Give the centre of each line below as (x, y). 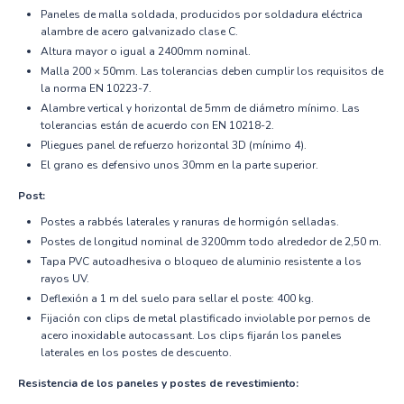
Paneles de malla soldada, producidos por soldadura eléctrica (202, 14)
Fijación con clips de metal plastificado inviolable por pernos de (205, 318)
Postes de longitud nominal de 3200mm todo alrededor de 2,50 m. (211, 241)
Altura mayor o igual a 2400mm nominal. (146, 51)
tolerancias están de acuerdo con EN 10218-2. (157, 125)
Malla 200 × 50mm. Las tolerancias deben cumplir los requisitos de (212, 71)
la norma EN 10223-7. (96, 88)
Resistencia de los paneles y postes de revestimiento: (158, 383)
